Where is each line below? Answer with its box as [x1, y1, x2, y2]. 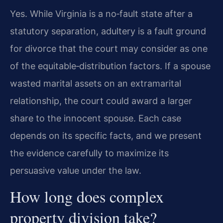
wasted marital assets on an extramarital [10, 78, 181, 89]
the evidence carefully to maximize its [10, 147, 169, 158]
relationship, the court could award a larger [10, 95, 192, 106]
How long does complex [10, 186, 164, 208]
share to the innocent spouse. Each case [10, 112, 181, 123]
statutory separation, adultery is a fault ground [10, 25, 206, 36]
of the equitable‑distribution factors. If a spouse [10, 60, 211, 71]
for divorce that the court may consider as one [10, 43, 208, 54]
